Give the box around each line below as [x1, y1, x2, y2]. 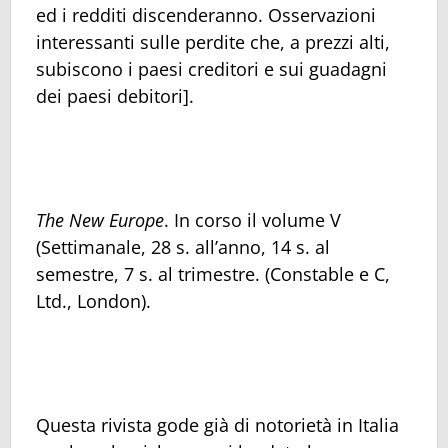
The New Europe [36, 208, 164, 233]
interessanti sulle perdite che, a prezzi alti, [36, 29, 390, 54]
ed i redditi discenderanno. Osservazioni [36, 2, 376, 27]
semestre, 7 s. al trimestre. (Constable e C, [36, 262, 390, 287]
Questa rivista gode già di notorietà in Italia [36, 413, 399, 438]
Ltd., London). [36, 289, 151, 314]
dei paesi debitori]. [36, 83, 194, 108]
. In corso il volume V [164, 208, 341, 233]
